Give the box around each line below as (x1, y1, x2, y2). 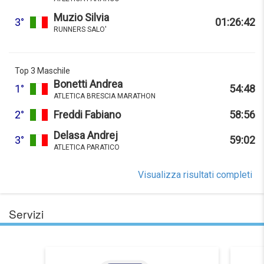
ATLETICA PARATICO (54, 143, 120, 151)
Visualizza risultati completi (138, 169, 252, 180)
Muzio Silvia (54, 11, 109, 24)
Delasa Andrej (54, 128, 118, 141)
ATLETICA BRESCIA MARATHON (54, 91, 156, 100)
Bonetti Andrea (54, 77, 123, 90)
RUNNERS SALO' (54, 25, 107, 34)
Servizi (9, 205, 44, 222)
